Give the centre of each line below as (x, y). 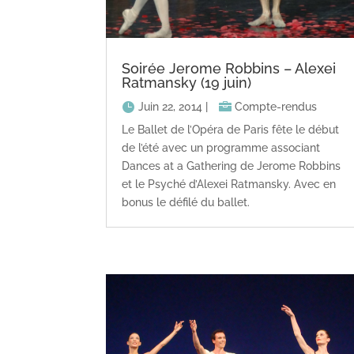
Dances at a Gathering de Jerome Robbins (232, 166)
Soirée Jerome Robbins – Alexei (229, 68)
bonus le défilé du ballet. (186, 203)
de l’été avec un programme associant (221, 148)
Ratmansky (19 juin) (187, 82)
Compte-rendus (276, 106)
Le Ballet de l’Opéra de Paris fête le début (231, 130)
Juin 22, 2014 (171, 106)
